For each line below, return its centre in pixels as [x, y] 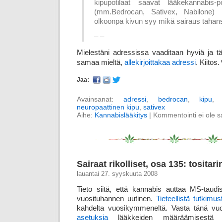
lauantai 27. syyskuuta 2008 [117, 174]
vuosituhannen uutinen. [117, 198]
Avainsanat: [100, 99]
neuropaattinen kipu [108, 107]
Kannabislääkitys [121, 115]
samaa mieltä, [101, 62]
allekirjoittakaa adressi [160, 62]
